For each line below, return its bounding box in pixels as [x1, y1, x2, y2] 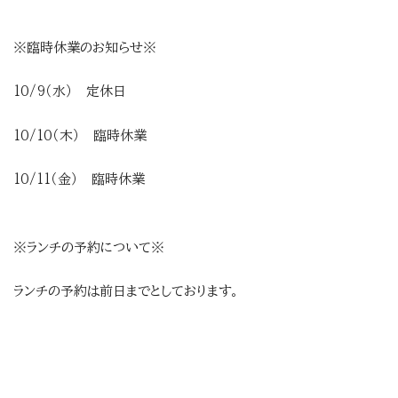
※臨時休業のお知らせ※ [13, 40, 156, 54]
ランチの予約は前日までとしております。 [13, 284, 239, 298]
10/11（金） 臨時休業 [13, 172, 145, 187]
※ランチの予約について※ [13, 240, 164, 254]
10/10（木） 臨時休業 [13, 128, 147, 142]
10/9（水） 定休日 [13, 84, 126, 99]
